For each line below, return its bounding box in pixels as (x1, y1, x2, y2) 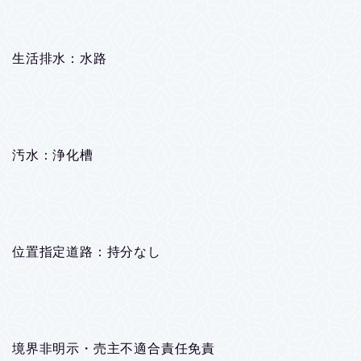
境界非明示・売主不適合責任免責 (12, 341, 215, 355)
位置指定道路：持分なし (12, 244, 161, 259)
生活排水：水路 (12, 51, 107, 65)
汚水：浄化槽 (12, 147, 93, 162)
